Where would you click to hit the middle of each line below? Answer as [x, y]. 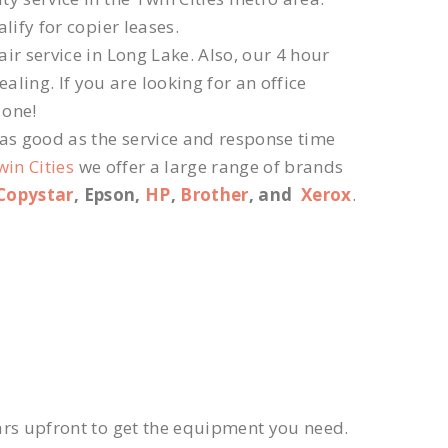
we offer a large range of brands [209, 167]
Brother [214, 195]
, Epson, [109, 195]
